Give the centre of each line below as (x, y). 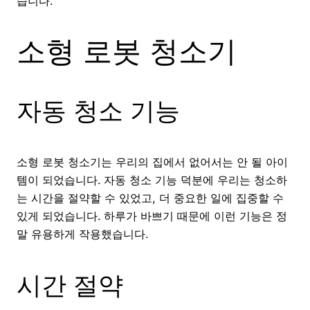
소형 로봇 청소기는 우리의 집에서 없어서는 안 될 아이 (152, 162)
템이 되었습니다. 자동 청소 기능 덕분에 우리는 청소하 (152, 180)
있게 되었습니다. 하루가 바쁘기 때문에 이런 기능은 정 (152, 216)
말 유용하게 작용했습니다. (82, 234)
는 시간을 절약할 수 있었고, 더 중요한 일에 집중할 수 (150, 198)
